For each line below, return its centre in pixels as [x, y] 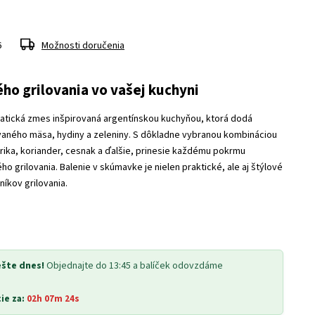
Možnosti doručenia [83, 46]
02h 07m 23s [53, 298]
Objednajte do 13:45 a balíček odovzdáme [135, 265]
